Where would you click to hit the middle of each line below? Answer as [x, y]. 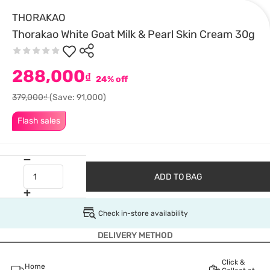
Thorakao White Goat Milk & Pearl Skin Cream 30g [133, 34]
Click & [233, 262]
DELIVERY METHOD [135, 235]
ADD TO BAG [178, 177]
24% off [111, 79]
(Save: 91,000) [78, 97]
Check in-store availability [143, 213]
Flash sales [39, 121]
